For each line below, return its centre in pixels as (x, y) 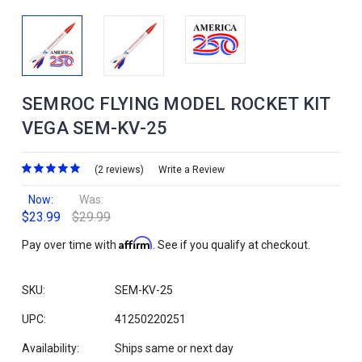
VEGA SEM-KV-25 (95, 128)
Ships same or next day (174, 348)
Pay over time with (70, 244)
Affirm (135, 242)
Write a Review (191, 169)
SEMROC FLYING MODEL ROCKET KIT (176, 104)
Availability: (50, 348)
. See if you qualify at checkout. (231, 244)
